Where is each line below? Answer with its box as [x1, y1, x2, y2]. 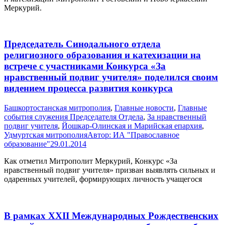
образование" [4, 140, 50, 149]
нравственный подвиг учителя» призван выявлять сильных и [4, 166, 215, 175]
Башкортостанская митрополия [4, 103, 110, 113]
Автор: [87, 131, 113, 140]
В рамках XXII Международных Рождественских [4, 210, 218, 221]
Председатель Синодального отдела [4, 39, 161, 50]
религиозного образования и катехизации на [4, 50, 201, 61]
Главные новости [115, 103, 174, 113]
